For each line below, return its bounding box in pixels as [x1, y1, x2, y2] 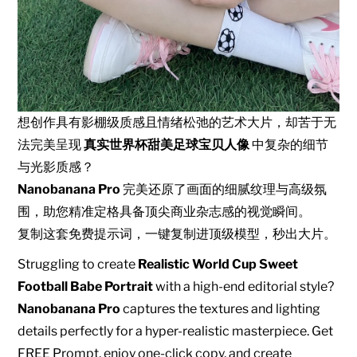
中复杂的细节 [249, 137, 329, 153]
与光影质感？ [18, 159, 95, 175]
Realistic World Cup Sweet [138, 257, 299, 273]
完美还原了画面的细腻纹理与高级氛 [120, 182, 328, 198]
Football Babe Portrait [18, 279, 154, 295]
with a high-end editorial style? [153, 279, 335, 295]
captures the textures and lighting [120, 301, 321, 317]
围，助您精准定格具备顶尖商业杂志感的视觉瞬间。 [18, 204, 312, 220]
